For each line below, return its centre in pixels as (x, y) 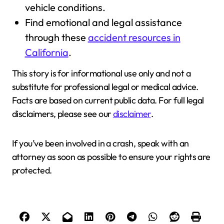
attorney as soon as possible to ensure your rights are (111, 156)
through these (56, 37)
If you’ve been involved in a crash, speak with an (100, 143)
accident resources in (134, 37)
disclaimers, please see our (62, 113)
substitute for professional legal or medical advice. (105, 86)
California (46, 52)
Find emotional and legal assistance (103, 22)
